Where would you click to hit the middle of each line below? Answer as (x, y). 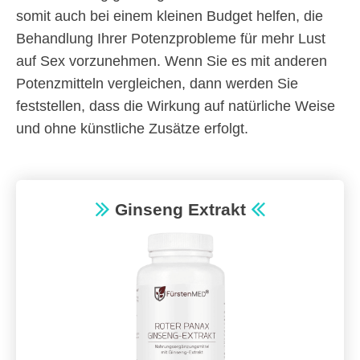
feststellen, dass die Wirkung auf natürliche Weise (176, 106)
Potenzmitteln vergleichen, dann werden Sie (157, 84)
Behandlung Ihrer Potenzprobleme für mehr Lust (171, 39)
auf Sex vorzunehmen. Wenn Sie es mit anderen (172, 61)
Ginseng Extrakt (180, 210)
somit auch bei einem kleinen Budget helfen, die (170, 16)
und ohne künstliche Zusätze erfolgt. (132, 129)
